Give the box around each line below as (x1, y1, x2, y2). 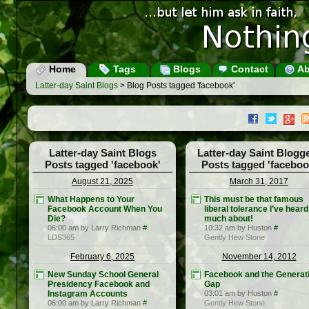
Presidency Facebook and (48, 279, 150, 290)
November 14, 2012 (221, 252, 297, 262)
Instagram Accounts (48, 289, 128, 299)
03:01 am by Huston (204, 289, 272, 298)
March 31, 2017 (230, 177, 288, 187)
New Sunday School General (48, 270, 159, 280)
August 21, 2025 (72, 177, 133, 187)
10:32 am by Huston (204, 223, 272, 232)
